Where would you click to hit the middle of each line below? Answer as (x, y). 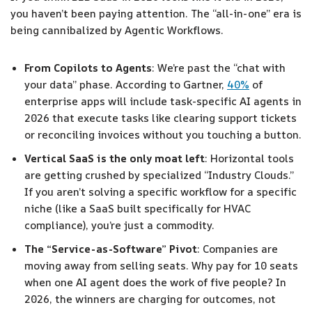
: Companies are (237, 249)
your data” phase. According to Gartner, (126, 84)
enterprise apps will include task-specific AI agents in (163, 101)
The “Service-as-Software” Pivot (111, 249)
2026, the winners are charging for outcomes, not (150, 299)
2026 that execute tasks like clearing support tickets (161, 118)
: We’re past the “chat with (219, 68)
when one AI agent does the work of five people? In (155, 282)
